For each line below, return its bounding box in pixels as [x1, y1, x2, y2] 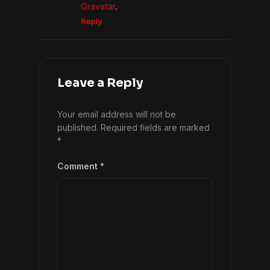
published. [57, 122, 98, 133]
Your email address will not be [57, 109, 176, 120]
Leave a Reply [57, 75, 143, 91]
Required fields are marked [101, 122, 210, 133]
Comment [57, 161, 100, 172]
